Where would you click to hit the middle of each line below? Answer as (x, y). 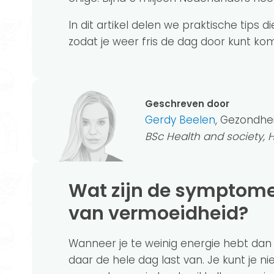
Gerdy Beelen (180, 120)
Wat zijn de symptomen (78, 191)
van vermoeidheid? (158, 213)
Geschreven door (187, 103)
